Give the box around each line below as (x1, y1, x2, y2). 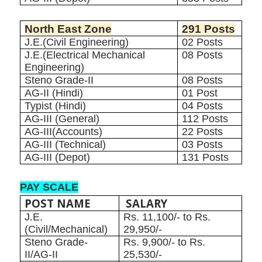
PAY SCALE (19, 181, 78, 194)
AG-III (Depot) (25, 151, 91, 164)
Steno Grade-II (25, 74, 94, 87)
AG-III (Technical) (25, 139, 106, 151)
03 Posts (182, 139, 223, 151)
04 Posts (182, 100, 223, 112)
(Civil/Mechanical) (25, 223, 108, 236)
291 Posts (182, 23, 236, 36)
